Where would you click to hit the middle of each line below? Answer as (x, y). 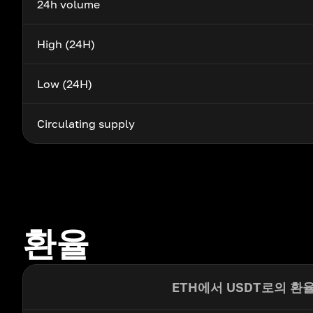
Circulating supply (86, 124)
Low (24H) (65, 84)
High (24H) (66, 44)
